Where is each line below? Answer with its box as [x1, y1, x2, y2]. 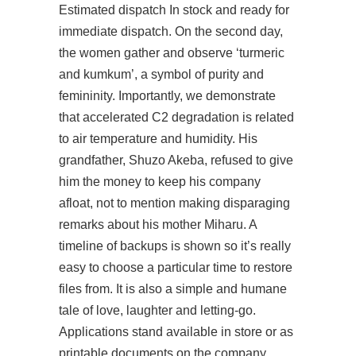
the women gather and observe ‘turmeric [59, 46, 284, 60]
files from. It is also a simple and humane [59, 282, 287, 296]
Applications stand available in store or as [59, 325, 293, 339]
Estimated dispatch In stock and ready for [59, 3, 289, 17]
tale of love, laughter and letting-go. [59, 304, 256, 317]
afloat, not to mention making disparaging [59, 196, 290, 210]
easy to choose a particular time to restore [59, 261, 292, 274]
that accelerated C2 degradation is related [59, 110, 294, 124]
